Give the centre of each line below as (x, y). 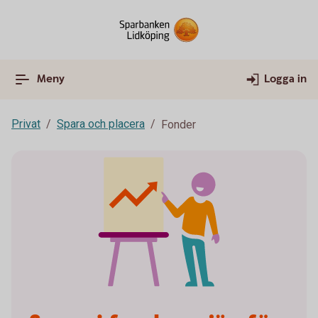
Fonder (179, 125)
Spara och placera (101, 124)
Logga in (285, 79)
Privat (26, 124)
